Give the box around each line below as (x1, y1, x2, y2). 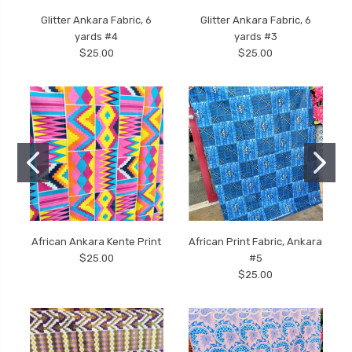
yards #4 (75, 31, 119, 42)
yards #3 (233, 31, 277, 42)
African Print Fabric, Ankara (189, 235, 323, 247)
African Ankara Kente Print (31, 235, 162, 247)
